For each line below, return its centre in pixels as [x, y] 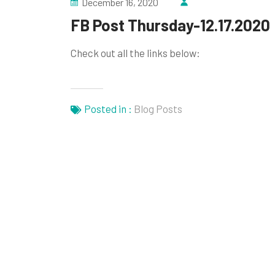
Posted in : [108, 109]
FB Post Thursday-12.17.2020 [170, 25]
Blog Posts [158, 109]
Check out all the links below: [135, 53]
